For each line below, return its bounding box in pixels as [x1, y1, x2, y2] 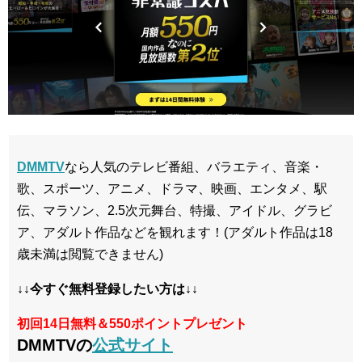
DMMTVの [17, 336, 92, 354]
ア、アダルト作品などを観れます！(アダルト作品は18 [17, 225, 333, 239]
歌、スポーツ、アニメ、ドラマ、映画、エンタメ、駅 [17, 182, 327, 196]
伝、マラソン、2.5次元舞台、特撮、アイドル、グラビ [17, 204, 332, 217]
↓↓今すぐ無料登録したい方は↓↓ [17, 282, 198, 296]
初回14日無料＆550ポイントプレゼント [17, 317, 247, 330]
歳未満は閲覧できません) [17, 247, 163, 261]
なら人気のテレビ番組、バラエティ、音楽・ [65, 160, 323, 174]
